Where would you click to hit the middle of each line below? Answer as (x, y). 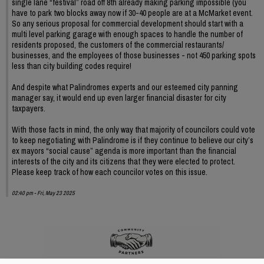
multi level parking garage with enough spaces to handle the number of (127, 34)
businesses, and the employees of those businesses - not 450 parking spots (134, 55)
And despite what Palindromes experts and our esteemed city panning (125, 87)
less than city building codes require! (72, 66)
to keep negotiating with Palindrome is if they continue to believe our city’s (133, 140)
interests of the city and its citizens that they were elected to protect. (123, 161)
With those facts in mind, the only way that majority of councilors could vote (133, 129)
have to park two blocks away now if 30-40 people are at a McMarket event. (132, 13)
